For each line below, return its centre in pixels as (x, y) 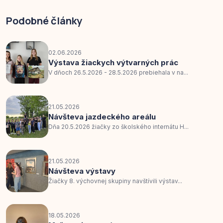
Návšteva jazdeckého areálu (102, 116)
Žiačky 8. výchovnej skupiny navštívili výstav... (115, 181)
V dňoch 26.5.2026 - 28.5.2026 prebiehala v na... (118, 72)
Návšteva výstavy (82, 171)
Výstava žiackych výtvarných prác (113, 62)
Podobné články (44, 21)
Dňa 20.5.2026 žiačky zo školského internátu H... (118, 126)
